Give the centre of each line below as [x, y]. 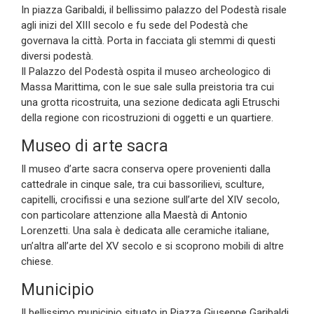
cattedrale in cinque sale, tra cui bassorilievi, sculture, [143, 184]
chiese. [37, 261]
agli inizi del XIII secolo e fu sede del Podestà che [135, 25]
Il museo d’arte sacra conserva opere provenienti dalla [146, 169]
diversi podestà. [57, 56]
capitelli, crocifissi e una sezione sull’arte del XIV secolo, [150, 199]
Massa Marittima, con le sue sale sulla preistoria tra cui [148, 87]
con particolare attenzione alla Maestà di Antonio [134, 215]
